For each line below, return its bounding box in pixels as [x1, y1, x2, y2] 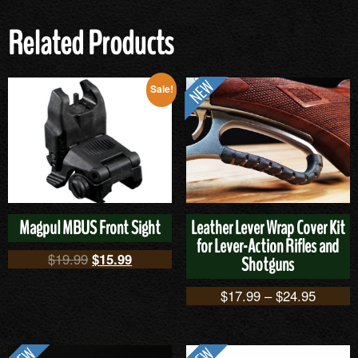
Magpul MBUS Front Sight [19, 215, 161, 241]
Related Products [8, 21, 173, 66]
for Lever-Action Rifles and [197, 233, 340, 259]
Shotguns [241, 252, 295, 277]
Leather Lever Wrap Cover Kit [190, 215, 345, 241]
